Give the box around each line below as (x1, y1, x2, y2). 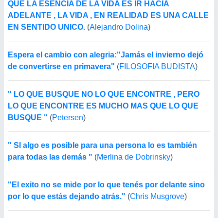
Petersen (52, 113, 83, 122)
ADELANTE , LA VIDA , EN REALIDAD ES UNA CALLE (8, 11, 209, 19)
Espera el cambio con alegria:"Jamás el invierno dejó (8, 51, 203, 59)
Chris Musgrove (130, 192, 184, 200)
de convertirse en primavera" (8, 62, 115, 71)
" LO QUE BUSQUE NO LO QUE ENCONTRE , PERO (8, 90, 200, 98)
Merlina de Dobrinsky (97, 153, 170, 161)
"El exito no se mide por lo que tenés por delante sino (8, 181, 205, 189)
